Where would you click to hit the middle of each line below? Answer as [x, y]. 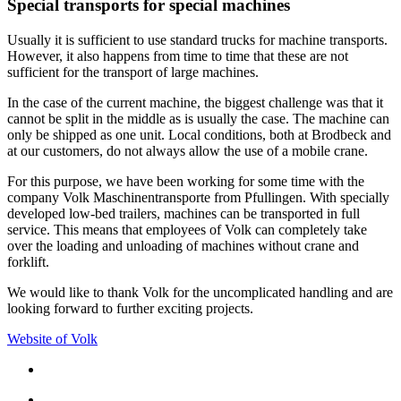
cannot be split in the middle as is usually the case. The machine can [198, 118]
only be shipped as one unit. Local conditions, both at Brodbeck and [199, 134]
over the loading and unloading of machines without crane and [183, 245]
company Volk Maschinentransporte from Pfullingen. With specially [198, 197]
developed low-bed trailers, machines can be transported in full [183, 213]
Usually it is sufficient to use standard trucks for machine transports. [197, 39]
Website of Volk [52, 338]
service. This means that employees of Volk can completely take [187, 229]
